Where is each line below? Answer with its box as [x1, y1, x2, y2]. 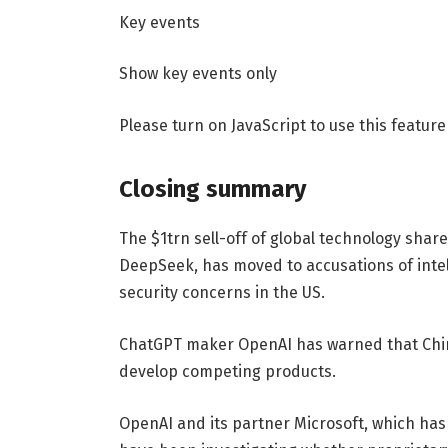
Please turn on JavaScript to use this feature [118, 115, 446, 135]
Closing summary [118, 175, 306, 204]
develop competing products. [118, 361, 336, 381]
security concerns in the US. [118, 283, 325, 303]
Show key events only [118, 64, 277, 84]
